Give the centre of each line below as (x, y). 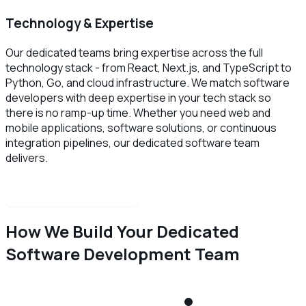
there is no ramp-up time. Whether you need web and (138, 112)
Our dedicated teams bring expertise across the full (134, 52)
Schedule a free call (72, 191)
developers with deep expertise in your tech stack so (138, 97)
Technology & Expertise (80, 24)
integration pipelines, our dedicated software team (133, 142)
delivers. (27, 157)
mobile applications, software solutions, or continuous (141, 127)
